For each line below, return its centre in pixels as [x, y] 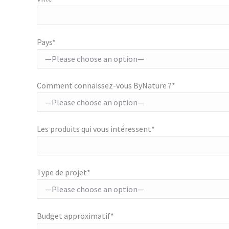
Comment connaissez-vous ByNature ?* [106, 86]
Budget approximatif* [75, 216]
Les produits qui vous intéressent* [96, 129]
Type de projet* [64, 173]
